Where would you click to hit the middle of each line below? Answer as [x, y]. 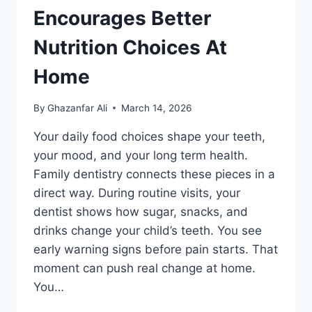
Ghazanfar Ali [78, 108]
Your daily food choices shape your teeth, [149, 136]
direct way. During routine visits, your [137, 193]
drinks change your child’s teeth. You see [148, 230]
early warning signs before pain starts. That [156, 249]
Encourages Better [122, 18]
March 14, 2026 [157, 108]
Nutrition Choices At [130, 48]
